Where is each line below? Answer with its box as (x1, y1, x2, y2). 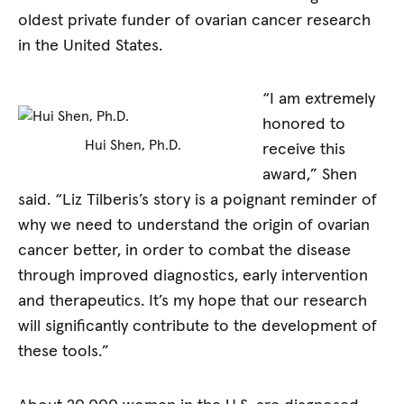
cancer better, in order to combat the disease (18, 243, 352, 260)
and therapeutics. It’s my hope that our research (18, 293, 368, 310)
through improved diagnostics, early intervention (18, 268, 369, 285)
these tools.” (18, 344, 110, 361)
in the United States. (18, 37, 163, 54)
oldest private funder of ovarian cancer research (18, 12, 372, 29)
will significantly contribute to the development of (18, 318, 378, 335)
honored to (262, 116, 346, 133)
